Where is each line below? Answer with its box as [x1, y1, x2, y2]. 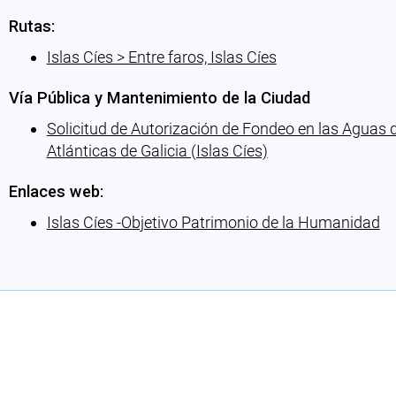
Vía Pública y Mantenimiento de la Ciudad [8, 88, 310, 108]
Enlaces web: [8, 182, 103, 202]
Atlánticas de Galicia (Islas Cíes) [46, 141, 268, 160]
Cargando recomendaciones [7, 250, 204, 270]
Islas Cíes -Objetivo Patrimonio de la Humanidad [46, 213, 380, 232]
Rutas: [8, 16, 55, 35]
